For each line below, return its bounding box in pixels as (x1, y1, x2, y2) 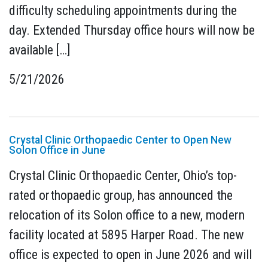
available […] (9, 42, 71, 57)
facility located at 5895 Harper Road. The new (9, 227, 244, 243)
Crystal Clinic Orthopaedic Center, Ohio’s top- (9, 168, 237, 184)
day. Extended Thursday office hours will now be (9, 22, 255, 38)
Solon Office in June (9, 144, 105, 156)
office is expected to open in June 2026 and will (9, 247, 252, 263)
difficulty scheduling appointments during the (9, 2, 237, 18)
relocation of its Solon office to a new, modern (9, 208, 245, 223)
